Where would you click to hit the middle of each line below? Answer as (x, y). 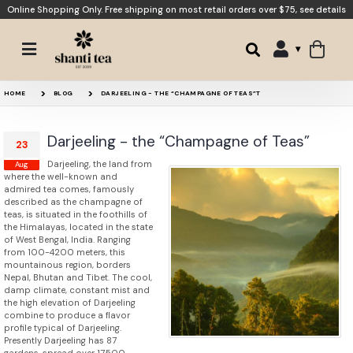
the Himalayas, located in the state (78, 227)
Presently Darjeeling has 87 (60, 341)
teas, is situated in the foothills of (76, 215)
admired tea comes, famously (69, 190)
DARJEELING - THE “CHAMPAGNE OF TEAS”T (181, 93)
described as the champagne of (73, 202)
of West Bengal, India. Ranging (67, 240)
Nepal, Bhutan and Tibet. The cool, (78, 278)
